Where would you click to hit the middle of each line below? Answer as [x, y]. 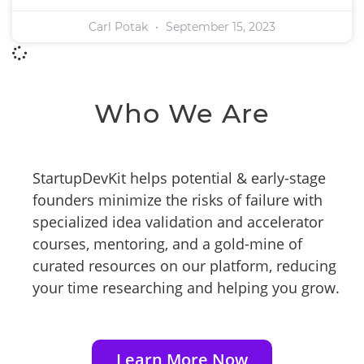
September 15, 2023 [219, 27]
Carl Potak [120, 27]
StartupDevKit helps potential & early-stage [179, 178]
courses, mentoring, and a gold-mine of [167, 244]
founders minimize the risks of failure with [178, 200]
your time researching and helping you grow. [186, 288]
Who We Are [182, 113]
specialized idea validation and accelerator [178, 222]
